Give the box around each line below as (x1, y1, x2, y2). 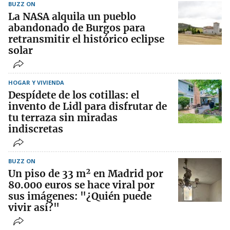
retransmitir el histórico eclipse (8, 32, 164, 45)
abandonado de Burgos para (8, 21, 145, 34)
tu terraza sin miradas (8, 111, 118, 124)
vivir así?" (8, 201, 60, 214)
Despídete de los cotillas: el (8, 88, 139, 101)
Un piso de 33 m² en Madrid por (8, 167, 163, 180)
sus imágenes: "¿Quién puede (8, 189, 151, 202)
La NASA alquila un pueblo (8, 10, 136, 23)
